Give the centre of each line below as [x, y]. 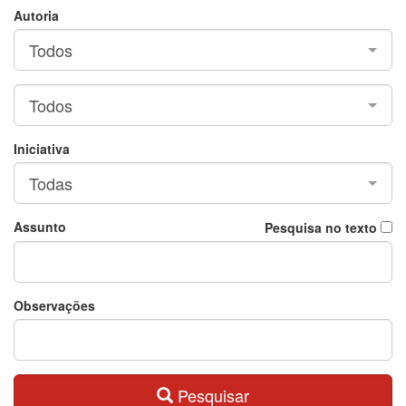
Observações [54, 306]
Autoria [36, 16]
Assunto [40, 227]
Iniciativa [42, 149]
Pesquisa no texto [321, 228]
